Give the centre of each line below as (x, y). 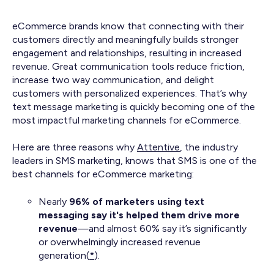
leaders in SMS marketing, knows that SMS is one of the (135, 161)
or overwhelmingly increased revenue (120, 242)
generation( (64, 255)
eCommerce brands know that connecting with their (128, 26)
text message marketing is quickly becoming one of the (134, 106)
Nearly (53, 201)
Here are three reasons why (75, 147)
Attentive (158, 147)
